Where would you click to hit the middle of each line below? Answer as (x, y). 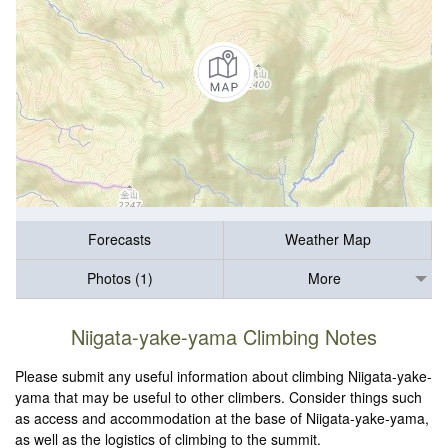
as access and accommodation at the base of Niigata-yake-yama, (222, 418)
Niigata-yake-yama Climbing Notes (224, 337)
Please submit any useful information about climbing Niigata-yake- (224, 376)
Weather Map (327, 239)
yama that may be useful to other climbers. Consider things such (219, 397)
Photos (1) (119, 278)
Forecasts (119, 239)
